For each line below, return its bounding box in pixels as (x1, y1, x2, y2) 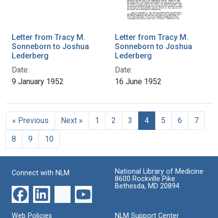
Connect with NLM (12, 168, 70, 177)
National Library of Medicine (115, 167, 203, 176)
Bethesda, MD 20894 (115, 182, 180, 190)
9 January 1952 (12, 76, 64, 86)
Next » (61, 115, 83, 125)
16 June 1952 (115, 76, 162, 86)
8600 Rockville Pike (115, 174, 175, 183)
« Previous (12, 115, 49, 125)
